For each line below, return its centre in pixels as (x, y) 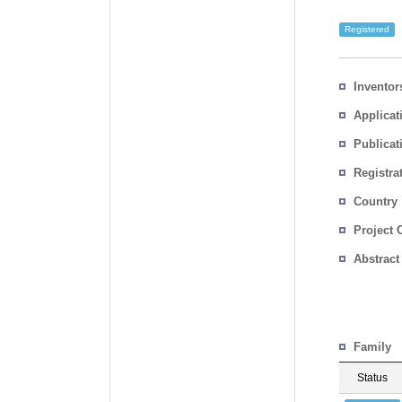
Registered (367, 30)
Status (372, 378)
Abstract (376, 259)
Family (372, 347)
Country (376, 201)
